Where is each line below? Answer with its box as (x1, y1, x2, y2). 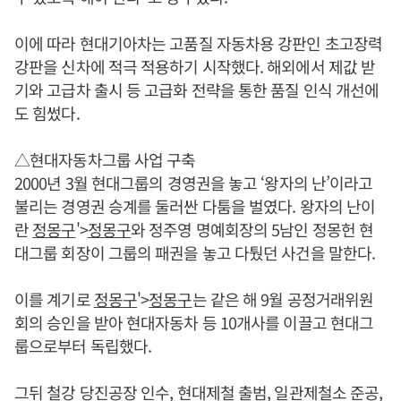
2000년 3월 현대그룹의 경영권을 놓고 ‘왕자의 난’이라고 (14, 170, 373, 194)
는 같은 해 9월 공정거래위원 (192, 286, 374, 311)
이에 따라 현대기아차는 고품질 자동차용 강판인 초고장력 (14, 30, 382, 55)
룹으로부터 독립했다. (14, 333, 152, 357)
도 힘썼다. (14, 100, 80, 124)
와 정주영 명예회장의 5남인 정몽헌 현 (131, 217, 374, 241)
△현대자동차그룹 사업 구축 (14, 147, 196, 171)
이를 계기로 (14, 286, 94, 311)
